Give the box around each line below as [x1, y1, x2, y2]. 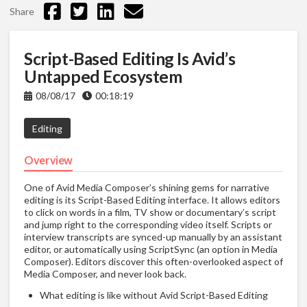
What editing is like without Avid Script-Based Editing [40, 289, 269, 302]
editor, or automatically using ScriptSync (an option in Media [24, 243, 278, 256]
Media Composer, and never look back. [24, 268, 186, 280]
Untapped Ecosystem [24, 66, 182, 86]
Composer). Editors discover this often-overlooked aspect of [24, 256, 283, 268]
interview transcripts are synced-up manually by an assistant [24, 231, 282, 243]
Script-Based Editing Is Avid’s [24, 48, 236, 69]
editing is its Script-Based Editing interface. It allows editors [24, 194, 280, 206]
